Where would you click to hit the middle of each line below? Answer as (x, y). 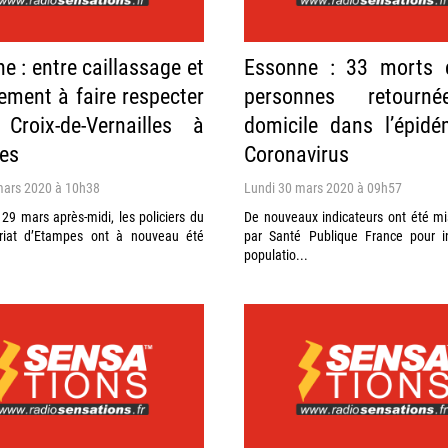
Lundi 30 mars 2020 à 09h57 (323, 187)
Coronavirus (296, 153)
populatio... (276, 254)
